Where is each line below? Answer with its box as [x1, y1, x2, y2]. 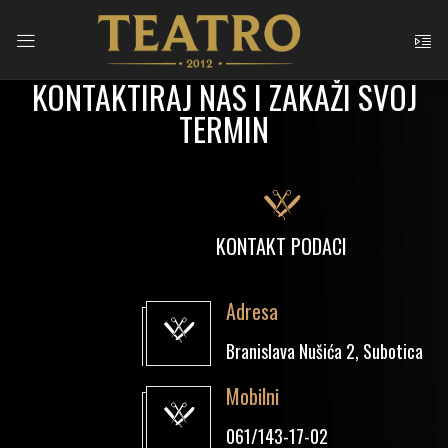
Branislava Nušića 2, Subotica [226, 338, 423, 364]
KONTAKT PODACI [216, 231, 347, 261]
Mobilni [226, 381, 279, 411]
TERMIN [179, 105, 269, 152]
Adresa [226, 296, 278, 326]
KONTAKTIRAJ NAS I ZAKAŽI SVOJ [31, 73, 417, 120]
